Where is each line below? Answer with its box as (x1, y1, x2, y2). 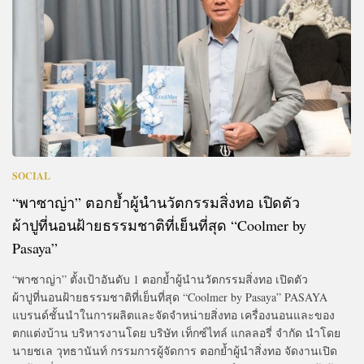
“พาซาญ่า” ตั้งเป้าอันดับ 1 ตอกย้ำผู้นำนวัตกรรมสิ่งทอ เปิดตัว (12, 271, 308, 287)
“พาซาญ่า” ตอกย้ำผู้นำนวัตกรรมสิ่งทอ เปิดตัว (12, 192, 300, 212)
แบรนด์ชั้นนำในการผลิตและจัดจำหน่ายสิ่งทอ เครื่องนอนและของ (12, 306, 335, 323)
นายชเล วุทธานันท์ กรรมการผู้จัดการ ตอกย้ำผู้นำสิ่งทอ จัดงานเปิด (12, 342, 337, 358)
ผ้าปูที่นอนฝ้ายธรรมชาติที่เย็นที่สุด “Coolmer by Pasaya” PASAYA (12, 288, 327, 305)
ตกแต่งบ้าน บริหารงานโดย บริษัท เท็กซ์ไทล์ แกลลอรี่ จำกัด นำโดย (12, 324, 340, 340)
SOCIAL (12, 168, 50, 183)
